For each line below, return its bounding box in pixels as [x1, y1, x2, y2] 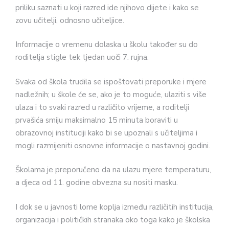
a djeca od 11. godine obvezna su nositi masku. [15, 177, 178, 188]
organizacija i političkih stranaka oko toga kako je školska [15, 214, 210, 225]
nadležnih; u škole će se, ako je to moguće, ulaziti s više [15, 89, 207, 100]
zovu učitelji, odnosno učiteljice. [15, 15, 124, 26]
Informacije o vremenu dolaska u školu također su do [15, 39, 198, 50]
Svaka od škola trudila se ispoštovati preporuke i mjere [15, 76, 207, 87]
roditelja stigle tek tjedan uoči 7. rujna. [15, 52, 149, 63]
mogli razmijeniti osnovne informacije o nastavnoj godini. [15, 140, 210, 151]
